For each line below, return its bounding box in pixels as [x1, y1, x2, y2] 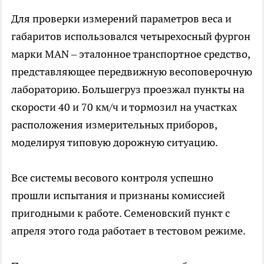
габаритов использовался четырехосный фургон [11, 29, 250, 44]
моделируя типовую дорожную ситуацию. [11, 136, 220, 150]
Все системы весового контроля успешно [11, 171, 213, 185]
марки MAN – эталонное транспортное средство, [11, 47, 250, 61]
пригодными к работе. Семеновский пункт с [11, 206, 230, 220]
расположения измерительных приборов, [11, 118, 217, 132]
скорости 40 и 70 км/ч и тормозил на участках [11, 100, 237, 114]
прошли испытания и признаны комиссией [11, 189, 225, 203]
